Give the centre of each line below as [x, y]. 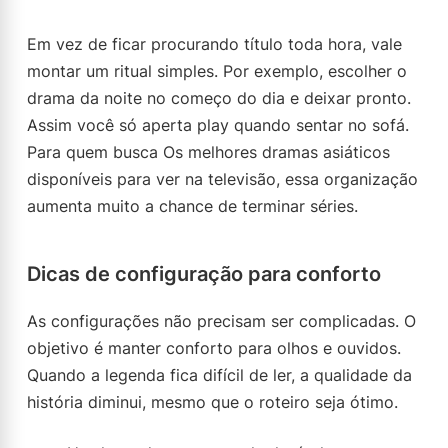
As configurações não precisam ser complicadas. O [221, 321]
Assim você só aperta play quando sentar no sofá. [218, 125]
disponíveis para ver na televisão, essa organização [222, 179]
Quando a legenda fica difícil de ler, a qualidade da [219, 375]
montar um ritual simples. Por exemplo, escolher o [217, 71]
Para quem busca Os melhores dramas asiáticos [208, 152]
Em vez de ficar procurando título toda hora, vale [214, 44]
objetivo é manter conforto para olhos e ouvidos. [214, 348]
